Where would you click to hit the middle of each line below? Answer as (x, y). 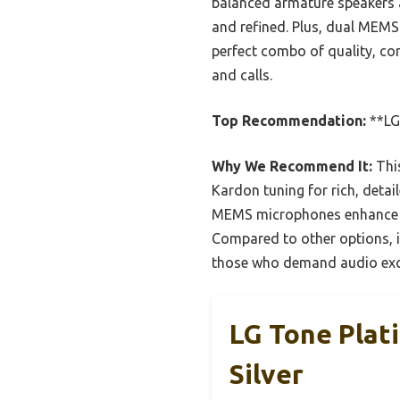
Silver (267, 375)
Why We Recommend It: (292, 167)
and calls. (242, 75)
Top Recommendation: (289, 121)
